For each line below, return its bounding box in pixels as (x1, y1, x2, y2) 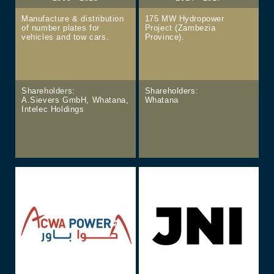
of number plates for (21, 23, 100, 32)
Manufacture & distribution (21, 13, 124, 23)
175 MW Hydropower (144, 13, 224, 23)
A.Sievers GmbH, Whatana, (21, 95, 129, 105)
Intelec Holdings (21, 104, 84, 114)
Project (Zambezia (144, 23, 216, 32)
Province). (144, 32, 185, 42)
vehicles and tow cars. (21, 32, 109, 42)
